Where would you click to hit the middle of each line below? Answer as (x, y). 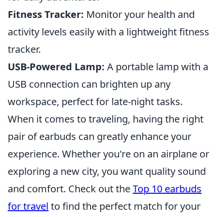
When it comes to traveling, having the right (106, 119)
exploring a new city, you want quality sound (107, 171)
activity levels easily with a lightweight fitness (108, 32)
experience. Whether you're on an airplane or (108, 154)
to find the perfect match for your (124, 206)
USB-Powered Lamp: (56, 67)
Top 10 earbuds (167, 189)
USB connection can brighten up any (89, 84)
